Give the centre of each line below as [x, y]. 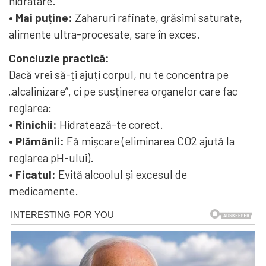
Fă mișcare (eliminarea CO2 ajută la [149, 141]
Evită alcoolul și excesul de [121, 174]
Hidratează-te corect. [110, 124]
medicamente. [44, 191]
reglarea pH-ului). [51, 157]
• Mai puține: [41, 17]
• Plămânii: [37, 141]
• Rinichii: [33, 124]
